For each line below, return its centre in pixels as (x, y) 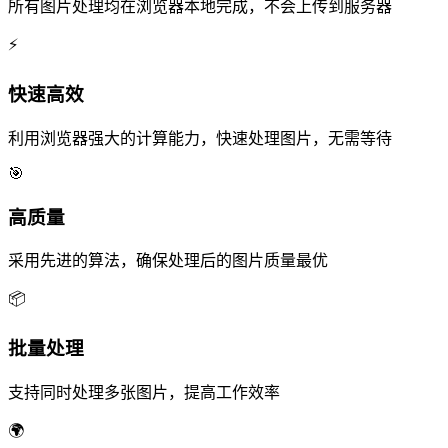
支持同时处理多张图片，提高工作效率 (144, 392)
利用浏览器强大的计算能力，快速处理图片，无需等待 (200, 138)
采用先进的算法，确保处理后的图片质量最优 (168, 261)
